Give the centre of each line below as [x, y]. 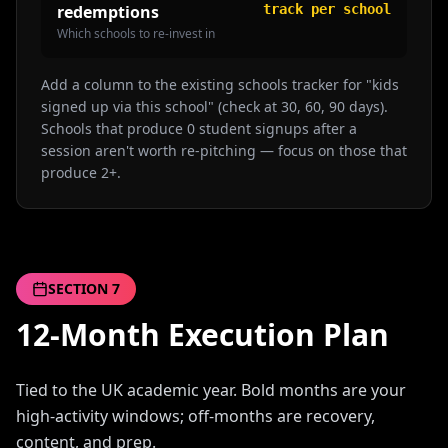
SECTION [80, 288]
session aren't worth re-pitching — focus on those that [224, 150]
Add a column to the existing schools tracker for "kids [220, 84]
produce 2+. [81, 172]
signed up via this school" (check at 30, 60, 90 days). [214, 106]
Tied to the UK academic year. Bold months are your [211, 390]
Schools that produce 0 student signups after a [199, 128]
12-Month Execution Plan [202, 334]
